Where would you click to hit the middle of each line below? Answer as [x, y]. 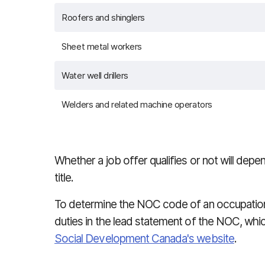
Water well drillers [95, 75]
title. [64, 178]
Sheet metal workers [102, 46]
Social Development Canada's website [144, 239]
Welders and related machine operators [137, 104]
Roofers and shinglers [103, 17]
